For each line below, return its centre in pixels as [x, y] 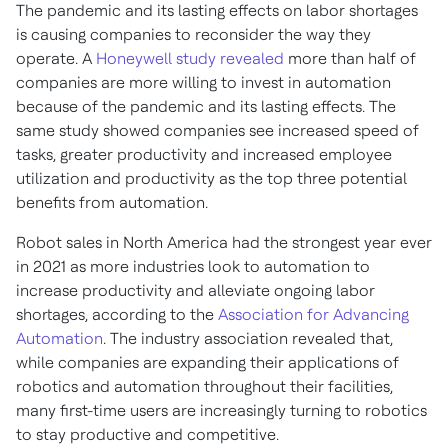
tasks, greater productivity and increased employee [204, 154]
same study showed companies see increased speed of [217, 130]
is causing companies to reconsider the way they [193, 34]
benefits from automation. [112, 202]
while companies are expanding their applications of [207, 362]
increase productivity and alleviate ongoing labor [195, 290]
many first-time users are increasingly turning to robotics [221, 410]
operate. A [56, 58]
